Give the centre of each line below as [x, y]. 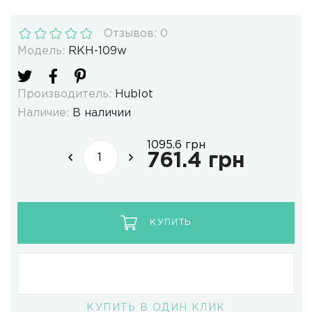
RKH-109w [97, 52]
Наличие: [43, 114]
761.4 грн [196, 161]
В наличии [102, 114]
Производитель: [64, 95]
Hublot [134, 95]
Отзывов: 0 [136, 34]
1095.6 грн [176, 145]
